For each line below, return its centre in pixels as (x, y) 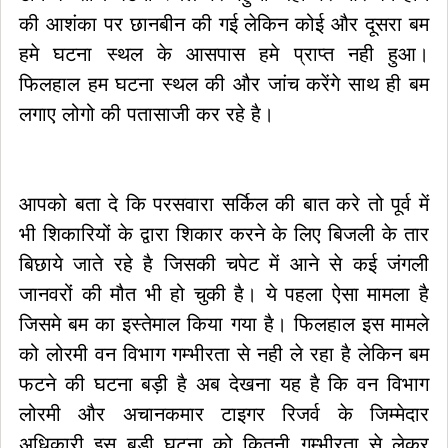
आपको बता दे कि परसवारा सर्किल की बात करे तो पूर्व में (224, 204)
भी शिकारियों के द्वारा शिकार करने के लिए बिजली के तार (224, 234)
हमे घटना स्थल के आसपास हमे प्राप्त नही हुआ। (224, 54)
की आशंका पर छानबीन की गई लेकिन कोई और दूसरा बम (224, 24)
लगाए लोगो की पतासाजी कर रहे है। (146, 114)
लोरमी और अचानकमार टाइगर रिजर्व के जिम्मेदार (224, 414)
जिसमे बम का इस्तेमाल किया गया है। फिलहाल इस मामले (224, 324)
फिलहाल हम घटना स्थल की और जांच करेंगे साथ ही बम (224, 84)
